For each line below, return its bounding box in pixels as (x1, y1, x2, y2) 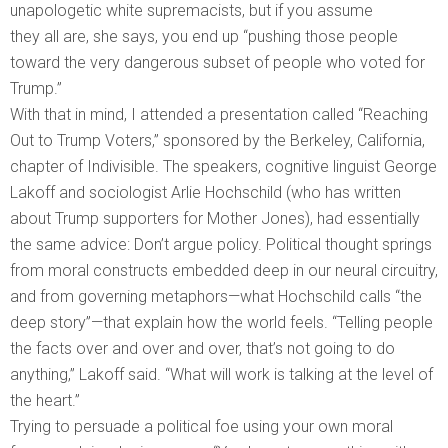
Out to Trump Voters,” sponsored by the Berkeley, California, (10, 131, 425, 151)
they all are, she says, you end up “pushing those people (10, 27, 398, 47)
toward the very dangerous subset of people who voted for (10, 53, 425, 73)
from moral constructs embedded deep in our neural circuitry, (10, 261, 438, 281)
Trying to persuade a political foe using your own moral (10, 417, 393, 437)
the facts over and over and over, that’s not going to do (10, 339, 395, 359)
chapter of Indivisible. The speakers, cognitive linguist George (10, 157, 437, 177)
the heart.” (10, 391, 80, 411)
